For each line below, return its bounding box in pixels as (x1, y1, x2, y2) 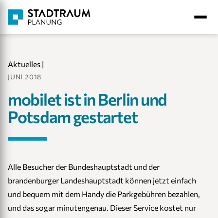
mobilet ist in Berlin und (8, 89, 167, 109)
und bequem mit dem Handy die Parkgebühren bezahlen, (8, 189, 200, 199)
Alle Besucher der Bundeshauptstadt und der (8, 162, 160, 171)
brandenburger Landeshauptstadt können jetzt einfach (8, 176, 196, 185)
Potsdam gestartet (8, 107, 138, 127)
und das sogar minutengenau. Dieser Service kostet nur (8, 203, 196, 212)
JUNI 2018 (8, 73, 42, 81)
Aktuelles (8, 59, 40, 69)
